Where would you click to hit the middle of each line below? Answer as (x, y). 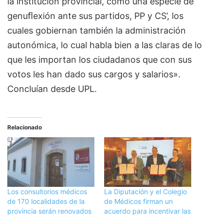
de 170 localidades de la (46, 201)
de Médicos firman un (138, 201)
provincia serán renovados (49, 211)
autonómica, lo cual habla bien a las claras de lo (105, 45)
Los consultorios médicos (47, 191)
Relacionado (25, 127)
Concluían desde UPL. (52, 89)
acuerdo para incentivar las (147, 211)
